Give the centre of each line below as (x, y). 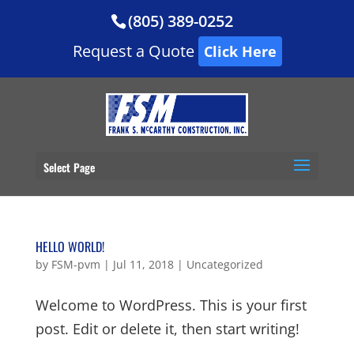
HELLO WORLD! (70, 247)
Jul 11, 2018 (143, 264)
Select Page (69, 167)
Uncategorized (224, 264)
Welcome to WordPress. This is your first (171, 305)
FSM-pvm (75, 264)
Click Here (240, 51)
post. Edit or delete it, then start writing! (167, 329)
